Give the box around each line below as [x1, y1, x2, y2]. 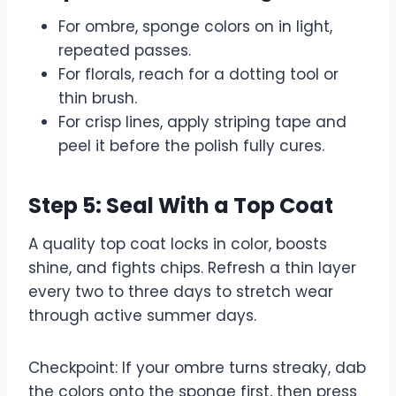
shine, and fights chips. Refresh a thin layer [28, 256, 356, 278]
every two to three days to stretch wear [28, 280, 333, 302]
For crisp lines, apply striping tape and [58, 110, 346, 133]
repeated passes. [58, 39, 191, 61]
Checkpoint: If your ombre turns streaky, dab [28, 356, 366, 378]
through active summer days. [28, 304, 256, 326]
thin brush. [58, 87, 137, 109]
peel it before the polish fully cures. [58, 134, 324, 156]
